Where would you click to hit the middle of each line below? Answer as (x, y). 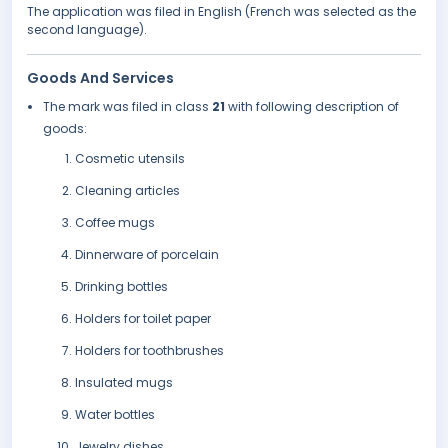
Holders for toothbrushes (149, 351)
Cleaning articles (127, 191)
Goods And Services (100, 78)
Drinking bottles (121, 287)
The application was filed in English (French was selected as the (221, 12)
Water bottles (115, 415)
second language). (87, 30)
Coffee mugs (115, 223)
